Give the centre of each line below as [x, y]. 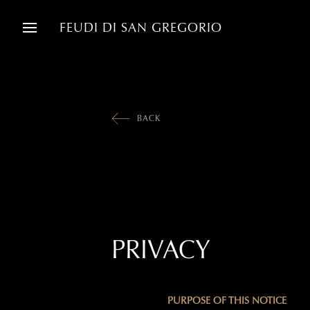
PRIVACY [161, 250]
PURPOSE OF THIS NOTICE [227, 301]
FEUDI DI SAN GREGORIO [141, 28]
